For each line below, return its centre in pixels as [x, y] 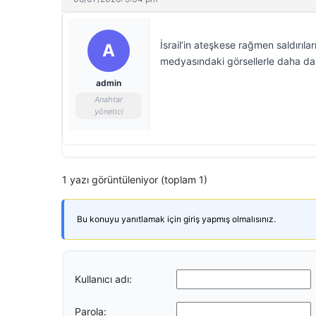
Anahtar [109, 99]
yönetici [109, 111]
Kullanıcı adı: [103, 279]
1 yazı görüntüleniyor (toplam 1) [135, 180]
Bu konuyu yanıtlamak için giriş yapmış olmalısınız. [176, 219]
